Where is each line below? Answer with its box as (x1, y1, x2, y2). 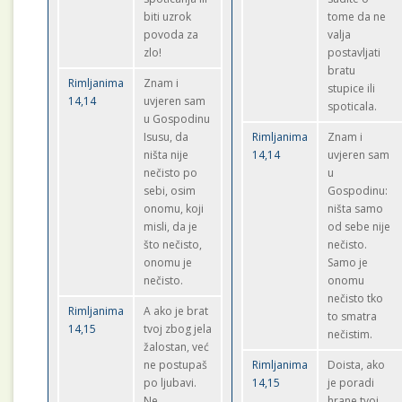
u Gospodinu (144, 111, 211, 127)
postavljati (328, 45, 381, 60)
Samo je (328, 255, 369, 270)
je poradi (328, 375, 375, 390)
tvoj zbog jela (144, 321, 213, 336)
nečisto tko (328, 291, 384, 306)
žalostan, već (144, 339, 210, 354)
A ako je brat (144, 303, 209, 319)
